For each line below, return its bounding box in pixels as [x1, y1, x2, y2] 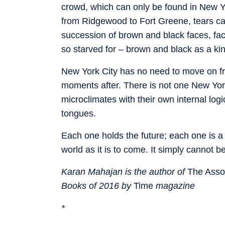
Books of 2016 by [61, 180, 134, 191]
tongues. [61, 108, 96, 119]
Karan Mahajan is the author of [61, 166, 185, 177]
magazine [156, 180, 195, 191]
